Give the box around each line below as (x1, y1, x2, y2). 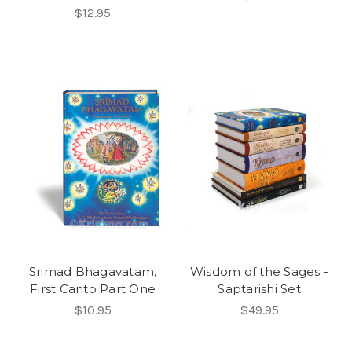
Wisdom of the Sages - (189, 264, 329, 280)
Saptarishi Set (218, 281, 301, 297)
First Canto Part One (30, 281, 156, 297)
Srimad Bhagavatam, (28, 264, 157, 280)
